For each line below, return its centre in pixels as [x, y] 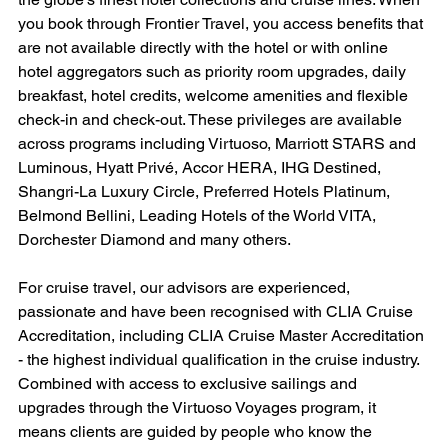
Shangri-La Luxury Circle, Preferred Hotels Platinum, [206, 192]
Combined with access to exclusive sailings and [189, 384]
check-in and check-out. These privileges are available [212, 120]
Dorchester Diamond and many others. [154, 240]
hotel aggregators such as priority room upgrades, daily [214, 72]
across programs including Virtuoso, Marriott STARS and [219, 144]
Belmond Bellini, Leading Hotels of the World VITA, [199, 216]
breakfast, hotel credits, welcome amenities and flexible [215, 96]
